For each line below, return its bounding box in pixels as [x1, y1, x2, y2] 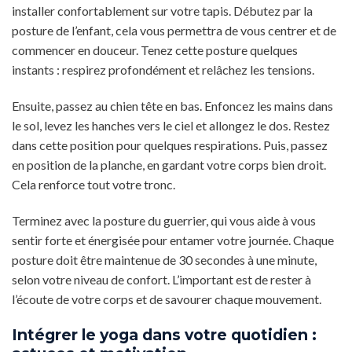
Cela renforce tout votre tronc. [12, 176, 175, 192]
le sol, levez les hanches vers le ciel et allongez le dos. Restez [12, 117, 330, 133]
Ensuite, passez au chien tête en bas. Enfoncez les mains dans [12, 97, 333, 113]
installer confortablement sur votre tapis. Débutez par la [12, 3, 313, 19]
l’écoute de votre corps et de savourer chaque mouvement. [12, 291, 321, 306]
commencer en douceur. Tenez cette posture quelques [12, 42, 298, 58]
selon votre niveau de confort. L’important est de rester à [12, 271, 311, 287]
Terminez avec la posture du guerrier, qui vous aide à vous [12, 212, 316, 228]
